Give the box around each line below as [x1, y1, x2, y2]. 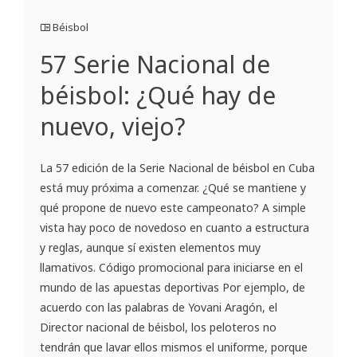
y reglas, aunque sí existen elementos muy [40, 240, 261, 256]
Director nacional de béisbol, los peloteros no [40, 320, 277, 335]
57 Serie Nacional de [40, 48, 270, 81]
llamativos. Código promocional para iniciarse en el [40, 260, 303, 276]
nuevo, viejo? [40, 110, 186, 143]
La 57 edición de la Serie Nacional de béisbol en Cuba [40, 160, 315, 176]
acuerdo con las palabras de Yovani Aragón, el [40, 300, 277, 316]
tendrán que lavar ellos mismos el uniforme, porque [40, 339, 308, 355]
